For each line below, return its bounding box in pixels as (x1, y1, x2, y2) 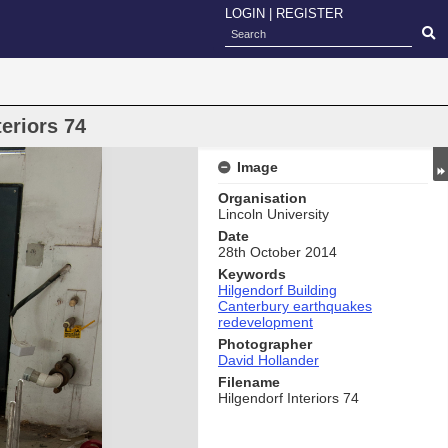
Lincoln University (218, 206, 329, 222)
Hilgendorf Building (218, 282, 337, 298)
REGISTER (276, 6, 343, 21)
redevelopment (218, 314, 313, 330)
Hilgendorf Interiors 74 (218, 390, 359, 406)
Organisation (218, 190, 307, 206)
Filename (218, 374, 280, 390)
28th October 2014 (218, 244, 337, 260)
